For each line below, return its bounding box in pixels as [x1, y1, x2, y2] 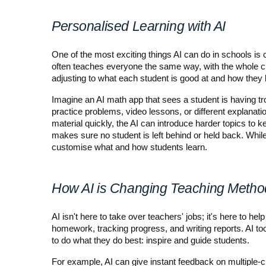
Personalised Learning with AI [52, 18, 226, 34]
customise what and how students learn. [52, 142, 207, 152]
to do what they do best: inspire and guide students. [52, 235, 249, 245]
